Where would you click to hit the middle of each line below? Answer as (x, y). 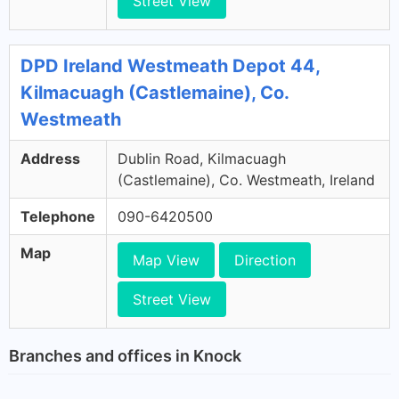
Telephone (58, 216)
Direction (265, 260)
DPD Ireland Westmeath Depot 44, (170, 66)
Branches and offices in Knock (125, 355)
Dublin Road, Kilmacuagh (202, 159)
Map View (166, 260)
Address (50, 159)
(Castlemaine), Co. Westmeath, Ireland (246, 180)
